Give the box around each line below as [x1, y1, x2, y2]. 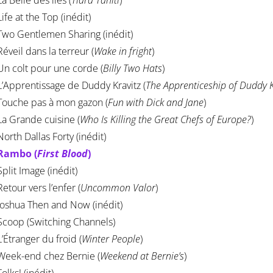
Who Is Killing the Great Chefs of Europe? [80, 113, 251, 127]
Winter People [82, 232, 140, 246]
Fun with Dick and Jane [108, 96, 204, 110]
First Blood [37, 147, 88, 161]
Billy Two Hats [103, 62, 162, 76]
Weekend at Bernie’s [100, 249, 184, 263]
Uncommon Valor [80, 181, 155, 195]
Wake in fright [94, 44, 152, 58]
